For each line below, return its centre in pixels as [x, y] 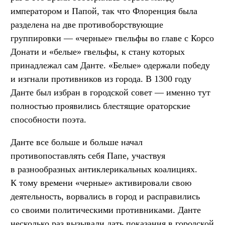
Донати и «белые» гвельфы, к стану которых [98, 52]
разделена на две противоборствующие [87, 25]
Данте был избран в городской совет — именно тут [110, 93]
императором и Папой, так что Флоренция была [104, 11]
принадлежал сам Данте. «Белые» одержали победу [110, 66]
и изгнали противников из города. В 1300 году [101, 79]
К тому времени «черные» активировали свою [101, 183]
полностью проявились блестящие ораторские [100, 106]
